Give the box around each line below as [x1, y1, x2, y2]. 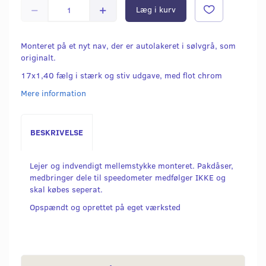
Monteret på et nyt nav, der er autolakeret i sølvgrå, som [21, 40, 236, 52]
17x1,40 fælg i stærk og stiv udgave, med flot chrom [21, 69, 222, 81]
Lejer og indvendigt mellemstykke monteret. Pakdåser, [30, 160, 233, 172]
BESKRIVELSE [30, 126, 83, 138]
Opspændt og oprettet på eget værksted [30, 201, 180, 213]
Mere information [21, 87, 86, 99]
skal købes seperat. [30, 183, 103, 195]
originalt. [21, 52, 56, 64]
